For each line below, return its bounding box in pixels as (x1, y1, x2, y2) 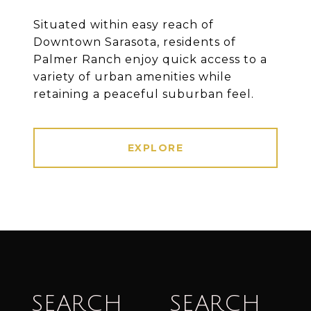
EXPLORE (127, 142, 184, 155)
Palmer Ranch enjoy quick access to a (33, 53, 267, 67)
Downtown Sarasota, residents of (33, 35, 236, 49)
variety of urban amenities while (33, 70, 232, 84)
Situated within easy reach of (33, 18, 214, 32)
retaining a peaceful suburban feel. (33, 87, 254, 101)
